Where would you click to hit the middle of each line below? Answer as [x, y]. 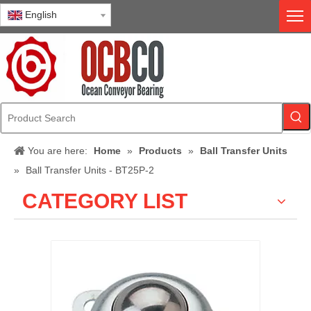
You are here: [58, 151]
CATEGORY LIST [105, 201]
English [41, 15]
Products [160, 151]
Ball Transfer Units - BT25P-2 [90, 170]
